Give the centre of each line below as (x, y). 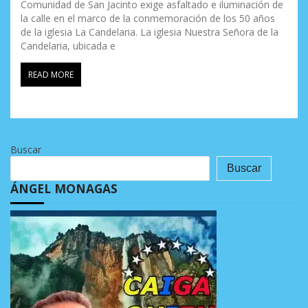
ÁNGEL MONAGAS (64, 188)
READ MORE (51, 75)
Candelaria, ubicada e (68, 46)
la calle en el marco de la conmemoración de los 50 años (148, 19)
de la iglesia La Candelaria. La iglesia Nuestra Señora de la (150, 32)
